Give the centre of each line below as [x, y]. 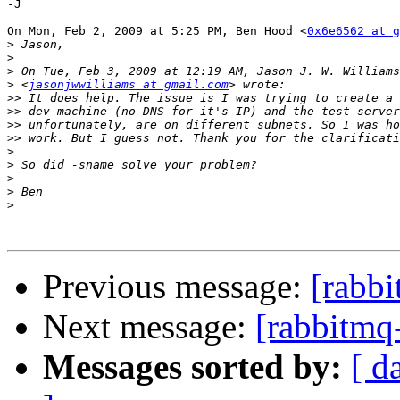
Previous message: [177, 287]
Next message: [149, 327]
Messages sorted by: [192, 367]
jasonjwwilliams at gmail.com [129, 85]
